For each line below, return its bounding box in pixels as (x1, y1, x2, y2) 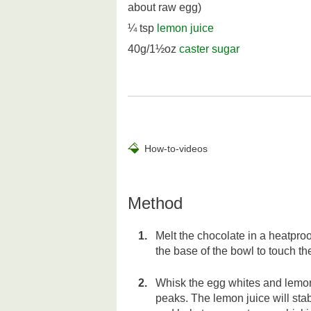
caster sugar (179, 43, 239, 56)
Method (128, 194, 183, 213)
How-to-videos (144, 143, 208, 155)
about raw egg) (128, 1, 201, 14)
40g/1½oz (128, 43, 179, 56)
